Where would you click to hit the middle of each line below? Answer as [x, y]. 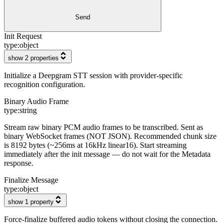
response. [19, 163]
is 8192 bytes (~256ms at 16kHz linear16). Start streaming [95, 145]
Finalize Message [31, 180]
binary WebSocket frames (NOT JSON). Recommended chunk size [110, 136]
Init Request [23, 36]
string [28, 110]
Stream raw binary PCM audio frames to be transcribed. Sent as [104, 127]
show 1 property [31, 202]
